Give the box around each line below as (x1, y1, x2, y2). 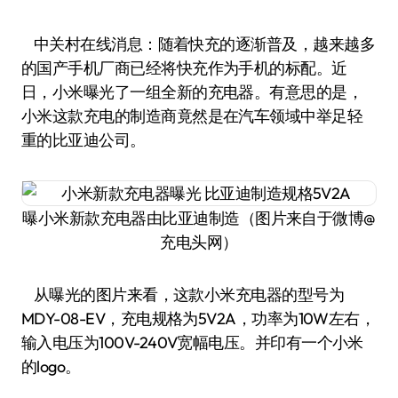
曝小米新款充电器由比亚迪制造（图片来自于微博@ (22, 208, 376, 228)
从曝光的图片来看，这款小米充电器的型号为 (21, 284, 345, 305)
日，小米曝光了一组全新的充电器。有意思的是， (21, 82, 363, 102)
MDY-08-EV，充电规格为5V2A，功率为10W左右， (21, 308, 376, 329)
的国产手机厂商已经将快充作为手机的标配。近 (21, 58, 347, 78)
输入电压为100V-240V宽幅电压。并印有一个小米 (21, 332, 363, 353)
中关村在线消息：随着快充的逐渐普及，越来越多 (21, 34, 50, 54)
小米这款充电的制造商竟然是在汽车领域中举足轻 (21, 106, 363, 126)
